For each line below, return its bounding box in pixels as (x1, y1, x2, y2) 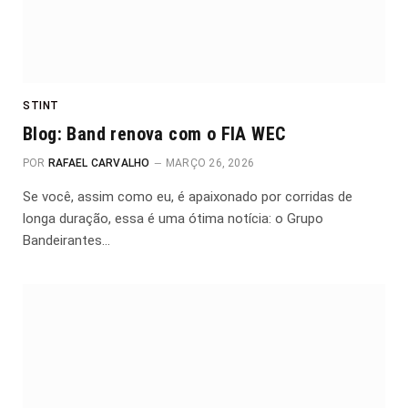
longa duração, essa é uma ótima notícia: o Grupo (23, 210, 323, 228)
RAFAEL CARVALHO (47, 157, 150, 170)
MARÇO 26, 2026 (165, 157, 255, 170)
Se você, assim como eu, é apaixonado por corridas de (23, 189, 352, 206)
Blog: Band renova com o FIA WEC (23, 123, 286, 146)
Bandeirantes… (23, 232, 110, 250)
